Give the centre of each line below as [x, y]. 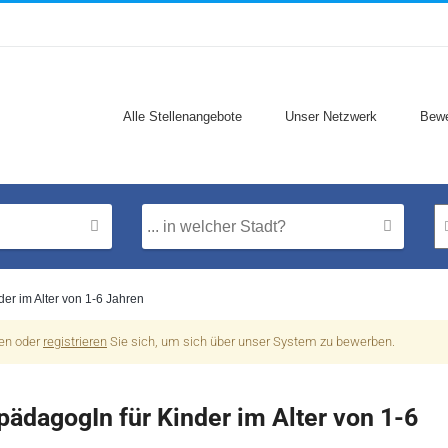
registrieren [75, 341]
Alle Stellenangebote [182, 116]
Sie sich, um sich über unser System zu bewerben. [251, 341]
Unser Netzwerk [331, 116]
